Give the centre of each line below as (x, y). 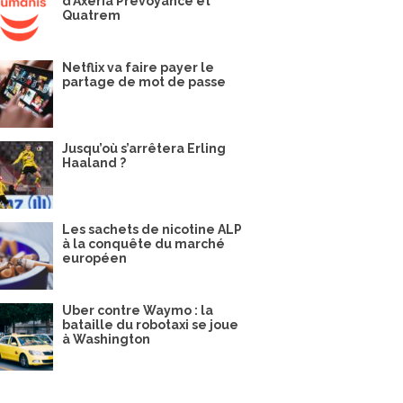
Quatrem (91, 15)
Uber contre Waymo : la (138, 310)
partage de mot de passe (144, 82)
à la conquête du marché (143, 244)
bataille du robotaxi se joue (150, 325)
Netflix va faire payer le (138, 67)
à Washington (106, 339)
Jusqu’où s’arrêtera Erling (144, 148)
